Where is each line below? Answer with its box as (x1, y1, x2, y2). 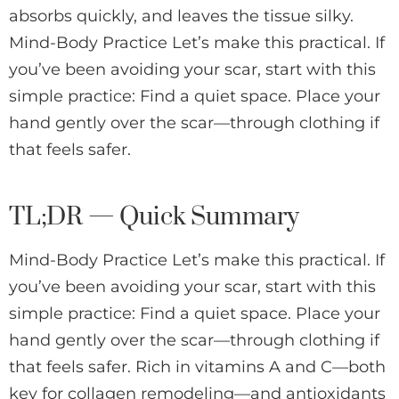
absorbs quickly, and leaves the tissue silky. (9, 6, 354, 27)
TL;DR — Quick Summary (9, 201, 299, 233)
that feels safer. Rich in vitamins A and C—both (9, 357, 386, 378)
